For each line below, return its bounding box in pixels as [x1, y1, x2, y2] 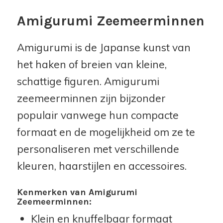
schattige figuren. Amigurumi [16, 75, 159, 88]
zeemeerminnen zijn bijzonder [16, 92, 166, 105]
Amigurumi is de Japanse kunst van [16, 41, 191, 54]
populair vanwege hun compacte [16, 109, 179, 122]
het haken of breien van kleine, [16, 58, 167, 71]
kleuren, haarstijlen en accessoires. [16, 159, 187, 173]
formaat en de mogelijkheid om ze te [16, 125, 195, 139]
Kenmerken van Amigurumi [16, 187, 137, 198]
